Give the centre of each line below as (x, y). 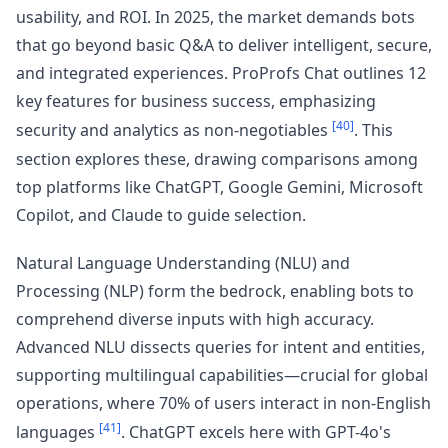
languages (57, 431)
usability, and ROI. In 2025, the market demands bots (215, 17)
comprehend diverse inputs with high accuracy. (195, 318)
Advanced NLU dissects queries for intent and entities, (220, 346)
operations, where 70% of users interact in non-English (223, 402)
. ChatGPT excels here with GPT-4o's (256, 431)
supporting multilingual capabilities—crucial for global (222, 374)
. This (373, 130)
